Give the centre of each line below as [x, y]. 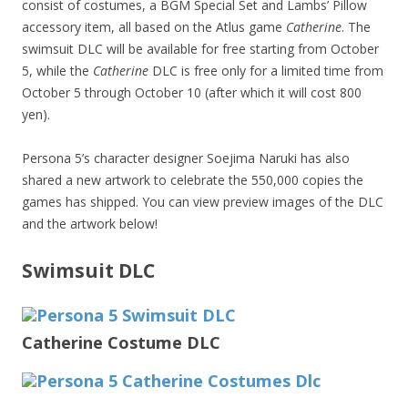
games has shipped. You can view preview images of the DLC [203, 202]
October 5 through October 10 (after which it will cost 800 [192, 93]
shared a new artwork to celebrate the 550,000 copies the [193, 180]
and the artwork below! [90, 224]
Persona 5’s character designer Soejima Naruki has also [186, 158]
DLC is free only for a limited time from [266, 71]
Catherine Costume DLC [121, 343]
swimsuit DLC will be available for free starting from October [200, 49]
